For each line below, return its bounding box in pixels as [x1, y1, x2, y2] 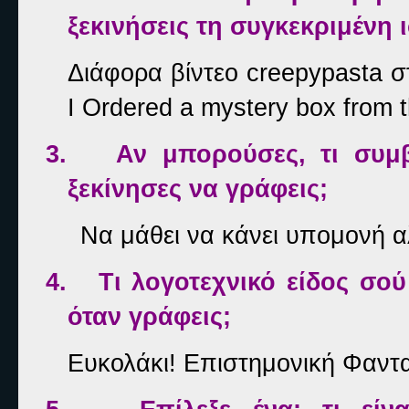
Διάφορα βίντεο [67, 58, 247, 87]
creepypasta [246, 58, 383, 87]
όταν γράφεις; [67, 302, 231, 330]
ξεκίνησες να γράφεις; [67, 174, 328, 203]
